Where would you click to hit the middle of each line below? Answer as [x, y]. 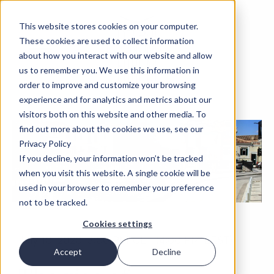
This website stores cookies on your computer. [108, 26]
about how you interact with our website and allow [115, 55]
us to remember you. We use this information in [109, 70]
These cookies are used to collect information [106, 40]
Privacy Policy [45, 143]
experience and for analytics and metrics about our [115, 99]
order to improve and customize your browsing [107, 84]
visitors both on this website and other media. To [112, 114]
